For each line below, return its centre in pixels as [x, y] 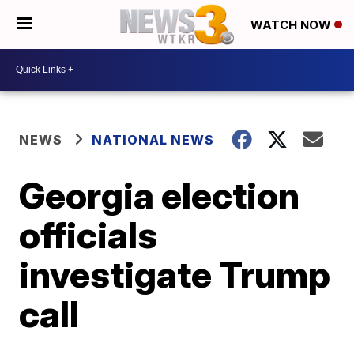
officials [88, 234]
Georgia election [160, 195]
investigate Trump [175, 274]
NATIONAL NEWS [153, 139]
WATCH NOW [292, 25]
